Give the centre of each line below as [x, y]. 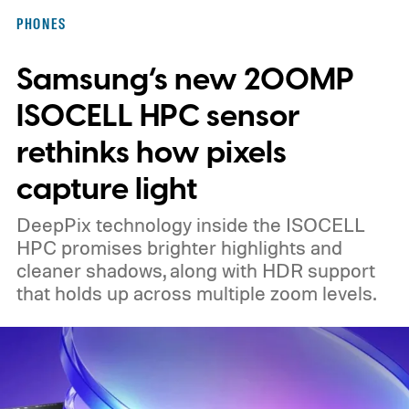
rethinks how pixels [151, 152]
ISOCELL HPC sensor [157, 116]
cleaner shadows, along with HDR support [195, 270]
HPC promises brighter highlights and [179, 247]
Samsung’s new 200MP [185, 79]
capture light [106, 189]
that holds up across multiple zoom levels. [196, 293]
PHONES [41, 23]
